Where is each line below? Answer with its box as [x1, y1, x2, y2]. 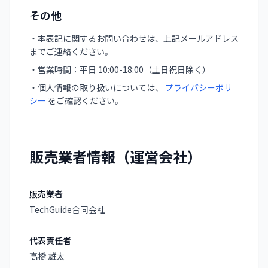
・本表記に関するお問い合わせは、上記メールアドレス [29, 32, 239, 44]
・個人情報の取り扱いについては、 [29, 81, 165, 93]
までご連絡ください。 [29, 45, 113, 57]
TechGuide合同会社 [29, 203, 105, 215]
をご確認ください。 [46, 95, 123, 106]
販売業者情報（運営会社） [29, 146, 202, 167]
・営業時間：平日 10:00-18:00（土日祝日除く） [29, 63, 211, 75]
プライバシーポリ [165, 81, 232, 93]
